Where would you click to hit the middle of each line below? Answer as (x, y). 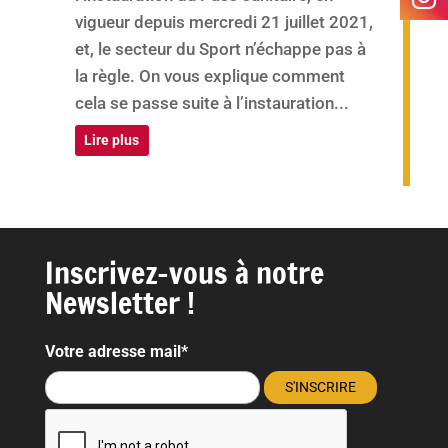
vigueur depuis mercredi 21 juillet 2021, (223, 21)
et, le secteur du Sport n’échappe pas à (220, 48)
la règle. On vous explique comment (209, 75)
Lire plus (112, 139)
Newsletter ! (119, 302)
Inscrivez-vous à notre (184, 272)
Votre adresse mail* (116, 351)
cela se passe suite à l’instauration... (211, 102)
